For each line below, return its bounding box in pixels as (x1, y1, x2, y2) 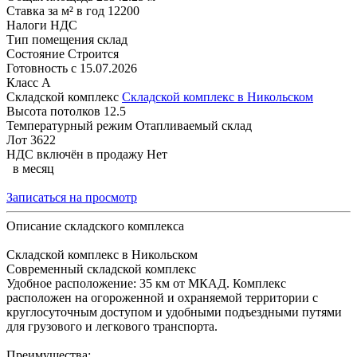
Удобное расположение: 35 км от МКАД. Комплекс (6, 277, 286, 291)
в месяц (13, 162, 54, 176)
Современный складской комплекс (6, 262, 196, 277)
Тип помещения (6, 33, 94, 47)
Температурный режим (6, 119, 132, 133)
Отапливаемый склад (135, 119, 252, 133)
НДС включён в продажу (6, 147, 143, 162)
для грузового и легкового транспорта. (6, 320, 218, 334)
